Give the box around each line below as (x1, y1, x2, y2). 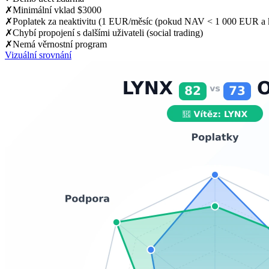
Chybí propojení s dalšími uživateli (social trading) (13, 27, 203, 38)
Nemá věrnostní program (13, 38, 107, 49)
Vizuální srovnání (5, 49, 71, 60)
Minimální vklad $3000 (13, 4, 101, 15)
